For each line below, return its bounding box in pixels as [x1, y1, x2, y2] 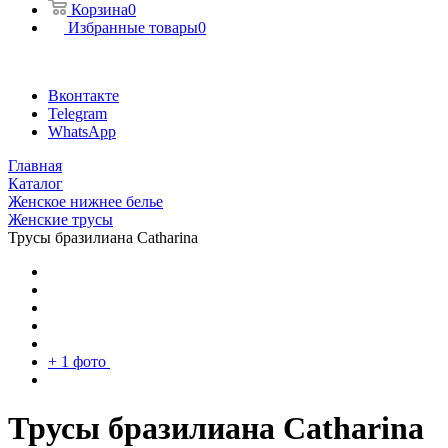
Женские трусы [8, 211, 113, 228]
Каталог [8, 175, 63, 192]
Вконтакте [48, 87, 119, 104]
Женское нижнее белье [8, 193, 163, 210]
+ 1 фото [48, 353, 106, 370]
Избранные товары [68, 19, 198, 36]
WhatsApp [48, 123, 116, 140]
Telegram [48, 105, 107, 122]
